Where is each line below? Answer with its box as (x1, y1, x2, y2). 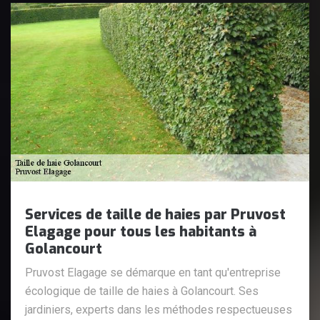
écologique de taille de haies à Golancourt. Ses (25, 284, 259, 298)
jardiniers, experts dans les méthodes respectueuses (25, 302, 292, 316)
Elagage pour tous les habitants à (25, 221, 256, 241)
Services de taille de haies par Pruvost (25, 204, 286, 224)
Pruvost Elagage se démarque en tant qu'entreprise (25, 265, 281, 279)
